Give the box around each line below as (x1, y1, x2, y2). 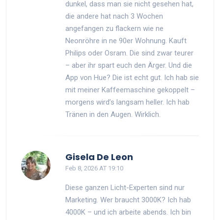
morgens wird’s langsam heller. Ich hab (65, 97, 190, 107)
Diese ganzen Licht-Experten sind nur (65, 183, 185, 192)
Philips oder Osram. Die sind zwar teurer (65, 48, 193, 57)
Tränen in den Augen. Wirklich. (65, 110, 161, 119)
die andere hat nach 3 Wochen (65, 11, 163, 21)
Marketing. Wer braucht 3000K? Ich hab (65, 195, 191, 204)
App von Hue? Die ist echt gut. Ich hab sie (65, 73, 199, 82)
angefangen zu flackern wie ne (65, 24, 164, 33)
